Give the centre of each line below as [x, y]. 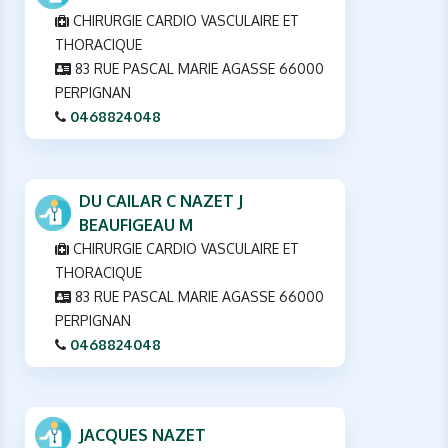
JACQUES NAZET [142, 435]
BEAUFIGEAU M [136, 225]
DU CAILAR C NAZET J [161, 201]
